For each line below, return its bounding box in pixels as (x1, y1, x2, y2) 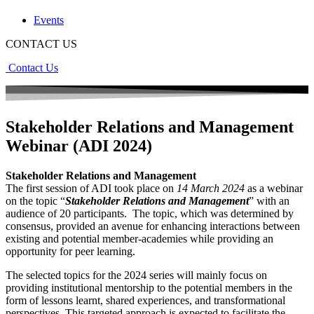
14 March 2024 (177, 182, 245, 195)
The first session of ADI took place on (6, 182, 177, 195)
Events (34, 14, 64, 27)
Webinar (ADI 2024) (6, 137, 152, 156)
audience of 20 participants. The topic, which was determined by (6, 207, 294, 220)
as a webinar (245, 182, 303, 195)
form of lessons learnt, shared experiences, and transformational (6, 294, 285, 307)
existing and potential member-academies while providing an (6, 233, 273, 245)
